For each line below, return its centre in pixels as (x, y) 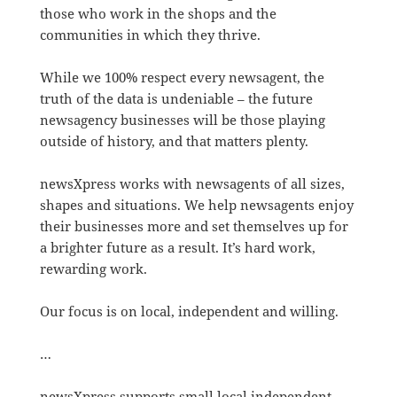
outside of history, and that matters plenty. (174, 140)
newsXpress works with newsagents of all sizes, (192, 183)
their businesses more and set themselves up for (194, 226)
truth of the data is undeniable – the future (176, 98)
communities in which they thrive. (150, 34)
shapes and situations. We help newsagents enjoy (196, 204)
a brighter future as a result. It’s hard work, (177, 247)
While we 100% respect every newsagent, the (182, 77)
